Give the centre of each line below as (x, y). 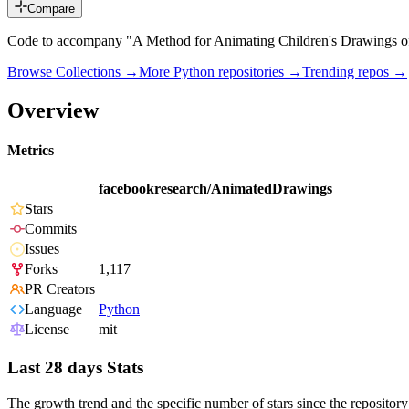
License (47, 330)
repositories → (258, 72)
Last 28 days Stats (75, 368)
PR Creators (60, 289)
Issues (42, 249)
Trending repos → (355, 72)
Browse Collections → (73, 72)
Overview (53, 110)
